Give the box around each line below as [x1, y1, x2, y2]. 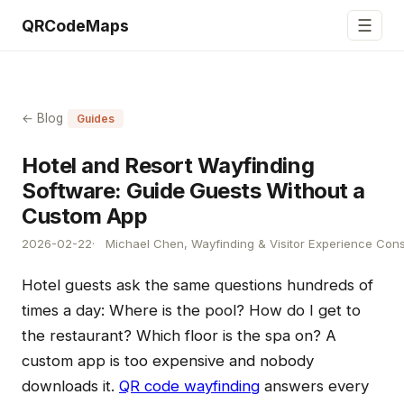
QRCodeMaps [22, 15, 129, 35]
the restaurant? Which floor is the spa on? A [22, 326, 336, 344]
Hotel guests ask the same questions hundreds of [22, 276, 373, 294]
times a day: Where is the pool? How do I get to [22, 301, 361, 319]
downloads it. [22, 377, 119, 395]
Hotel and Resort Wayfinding [22, 152, 315, 179]
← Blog [22, 111, 63, 125]
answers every [260, 377, 369, 395]
